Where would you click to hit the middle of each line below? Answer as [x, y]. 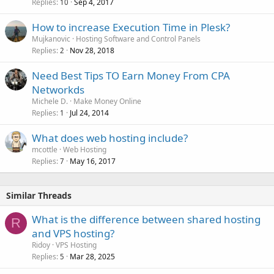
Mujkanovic [51, 39]
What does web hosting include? [110, 138]
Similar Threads [39, 195]
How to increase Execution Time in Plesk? [131, 27]
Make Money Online [107, 101]
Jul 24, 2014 [89, 113]
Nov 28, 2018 [92, 50]
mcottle [45, 150]
